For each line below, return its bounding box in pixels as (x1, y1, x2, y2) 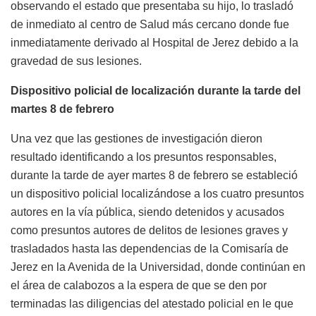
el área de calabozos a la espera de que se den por (11, 279, 267, 291)
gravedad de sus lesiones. (11, 54, 142, 67)
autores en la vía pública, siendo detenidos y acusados (11, 205, 284, 218)
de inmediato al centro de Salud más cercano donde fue (11, 18, 289, 30)
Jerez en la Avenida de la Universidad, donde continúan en (11, 260, 305, 273)
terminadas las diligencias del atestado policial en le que (11, 297, 293, 310)
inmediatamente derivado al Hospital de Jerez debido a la (11, 36, 298, 49)
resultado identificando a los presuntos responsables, (11, 150, 276, 163)
